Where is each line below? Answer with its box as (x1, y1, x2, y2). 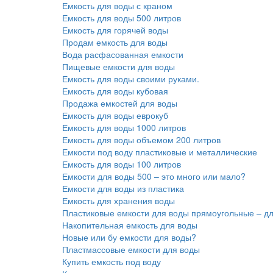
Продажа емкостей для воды (62, 97, 177, 109)
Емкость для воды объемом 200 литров (62, 133, 221, 146)
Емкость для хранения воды (62, 194, 175, 207)
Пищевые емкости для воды (62, 60, 175, 73)
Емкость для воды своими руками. (62, 73, 199, 85)
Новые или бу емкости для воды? (62, 231, 196, 243)
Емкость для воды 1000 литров (62, 121, 186, 133)
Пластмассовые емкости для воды (62, 243, 200, 255)
